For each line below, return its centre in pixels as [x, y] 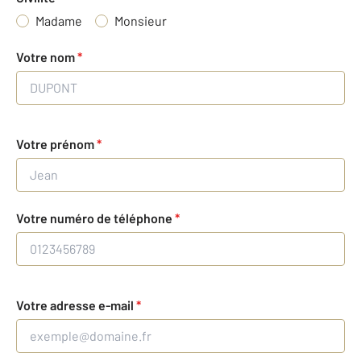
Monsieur [141, 21]
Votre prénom [56, 144]
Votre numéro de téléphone [95, 218]
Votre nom [47, 57]
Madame [59, 21]
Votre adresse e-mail [76, 305]
